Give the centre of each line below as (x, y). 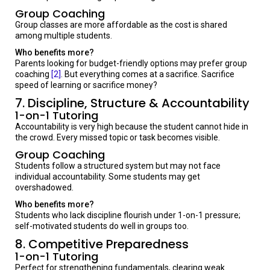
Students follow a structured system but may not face (118, 166)
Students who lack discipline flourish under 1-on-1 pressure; (128, 215)
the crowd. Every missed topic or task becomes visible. (118, 137)
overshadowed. (44, 187)
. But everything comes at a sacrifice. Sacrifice (148, 74)
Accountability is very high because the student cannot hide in (132, 127)
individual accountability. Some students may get (108, 177)
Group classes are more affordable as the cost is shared (121, 25)
